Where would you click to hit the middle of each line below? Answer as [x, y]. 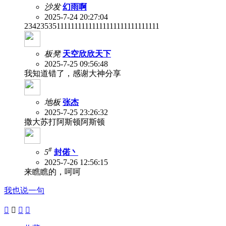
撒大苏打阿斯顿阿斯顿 [65, 122]
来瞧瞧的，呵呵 [52, 172]
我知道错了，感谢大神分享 [73, 73]
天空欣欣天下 [87, 53]
